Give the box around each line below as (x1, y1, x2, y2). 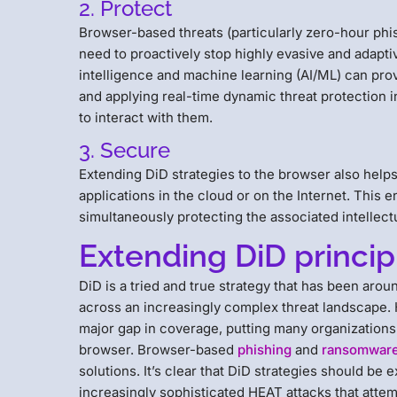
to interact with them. (79, 108, 214, 126)
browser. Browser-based (79, 340, 238, 358)
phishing (237, 340, 292, 358)
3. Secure (79, 136, 171, 163)
